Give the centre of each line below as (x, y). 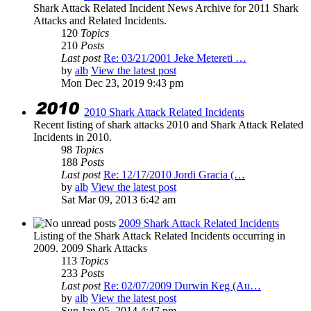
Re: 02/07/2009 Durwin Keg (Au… (182, 286)
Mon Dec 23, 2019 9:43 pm (122, 83)
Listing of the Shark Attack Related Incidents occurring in (159, 236)
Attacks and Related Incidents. (100, 21)
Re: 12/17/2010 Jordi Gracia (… (174, 175)
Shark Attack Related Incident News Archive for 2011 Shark (166, 8)
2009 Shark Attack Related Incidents (199, 224)
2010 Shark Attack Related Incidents (164, 112)
